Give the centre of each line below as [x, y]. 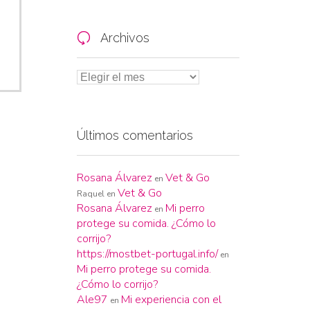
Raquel [91, 193]
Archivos [124, 38]
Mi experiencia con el [171, 299]
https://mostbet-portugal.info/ [147, 254]
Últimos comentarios [135, 135]
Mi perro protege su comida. [144, 269]
